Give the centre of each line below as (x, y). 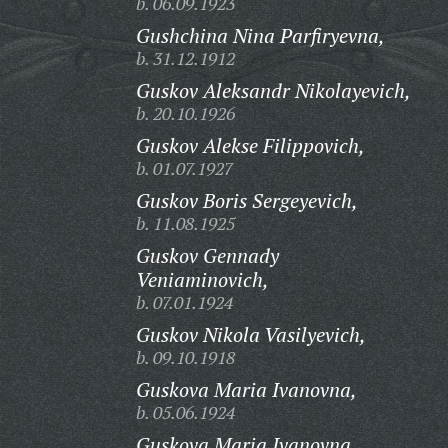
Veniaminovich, (202, 279)
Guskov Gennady (207, 255)
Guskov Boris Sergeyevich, (246, 200)
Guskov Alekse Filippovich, (250, 145)
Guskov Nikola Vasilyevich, (250, 334)
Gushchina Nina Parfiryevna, (260, 35)
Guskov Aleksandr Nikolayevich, (273, 90)
